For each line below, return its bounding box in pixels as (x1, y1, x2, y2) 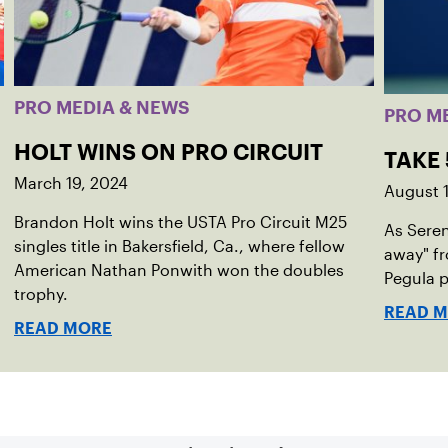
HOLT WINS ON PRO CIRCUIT (14, 144, 323, 160)
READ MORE (14, 323, 112, 334)
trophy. (14, 286, 68, 303)
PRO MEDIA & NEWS (14, 101, 190, 114)
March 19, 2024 (14, 175, 128, 192)
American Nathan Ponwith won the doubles (14, 262, 344, 279)
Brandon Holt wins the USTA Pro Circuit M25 (14, 214, 347, 231)
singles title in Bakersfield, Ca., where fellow (14, 238, 345, 255)
